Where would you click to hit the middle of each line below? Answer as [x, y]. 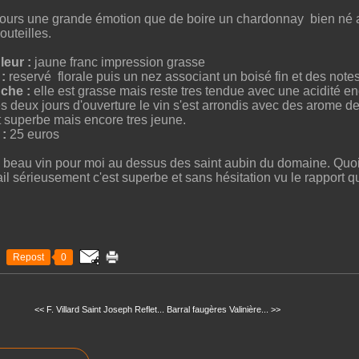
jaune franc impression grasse [118, 62]
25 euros [32, 134]
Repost [28, 257]
